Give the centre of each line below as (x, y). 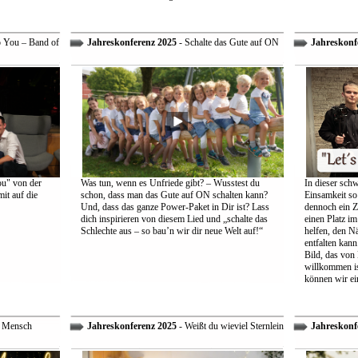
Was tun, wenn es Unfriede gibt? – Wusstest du (170, 183)
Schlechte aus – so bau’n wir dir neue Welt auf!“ (171, 231)
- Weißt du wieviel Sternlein (230, 326)
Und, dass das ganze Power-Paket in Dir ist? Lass (175, 207)
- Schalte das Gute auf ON (227, 42)
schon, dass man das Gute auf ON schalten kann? (174, 195)
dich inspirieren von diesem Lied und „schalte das (174, 219)
